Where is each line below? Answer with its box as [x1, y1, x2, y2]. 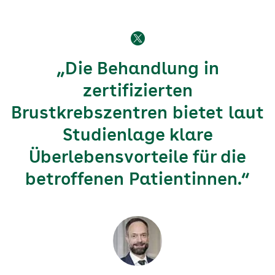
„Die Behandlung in [56, 61, 219, 79]
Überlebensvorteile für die [29, 150, 246, 167]
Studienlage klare [62, 128, 213, 145]
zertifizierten [82, 83, 193, 101]
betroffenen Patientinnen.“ [25, 172, 250, 189]
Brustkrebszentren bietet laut [11, 106, 264, 123]
